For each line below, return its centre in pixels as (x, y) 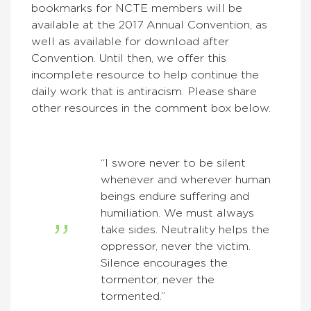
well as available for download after (130, 42)
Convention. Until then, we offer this (129, 59)
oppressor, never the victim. (176, 247)
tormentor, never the (158, 280)
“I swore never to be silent (173, 163)
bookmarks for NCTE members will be (137, 9)
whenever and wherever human (186, 180)
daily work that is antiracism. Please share (144, 92)
